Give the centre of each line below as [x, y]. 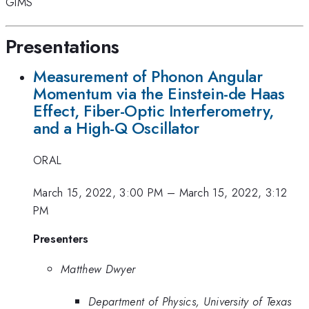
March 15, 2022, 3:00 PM [98, 192]
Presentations [62, 46]
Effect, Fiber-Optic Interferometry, [153, 111]
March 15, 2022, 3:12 [233, 192]
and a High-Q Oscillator [116, 128]
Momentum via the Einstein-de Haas [159, 93]
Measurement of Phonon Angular [148, 76]
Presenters [61, 239]
